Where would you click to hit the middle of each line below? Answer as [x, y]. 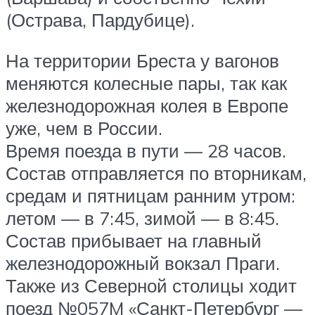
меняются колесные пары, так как [146, 83]
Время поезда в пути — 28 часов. [146, 150]
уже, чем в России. [84, 128]
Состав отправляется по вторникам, [156, 173]
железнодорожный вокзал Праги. [143, 263]
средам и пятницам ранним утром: [150, 195]
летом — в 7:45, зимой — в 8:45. [142, 218]
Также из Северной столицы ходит [151, 285]
